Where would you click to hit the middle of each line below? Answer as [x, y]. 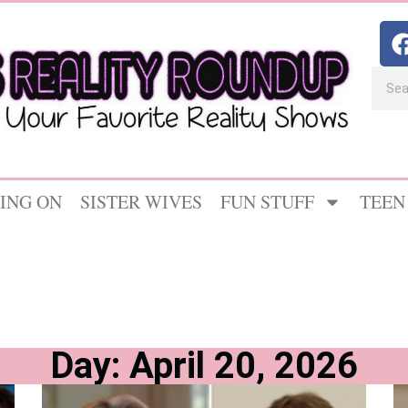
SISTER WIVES [141, 202]
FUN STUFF [267, 202]
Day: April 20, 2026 [204, 365]
